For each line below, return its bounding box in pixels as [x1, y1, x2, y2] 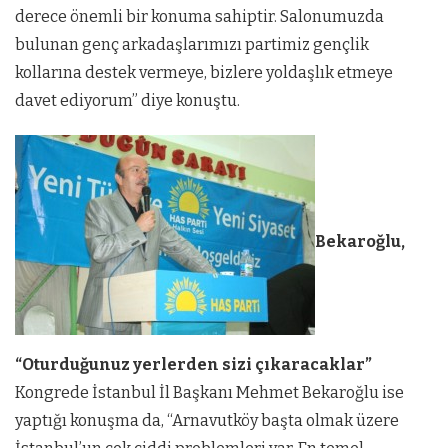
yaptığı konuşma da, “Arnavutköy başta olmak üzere [15, 411, 399, 431]
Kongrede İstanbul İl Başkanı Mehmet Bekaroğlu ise [15, 383, 404, 403]
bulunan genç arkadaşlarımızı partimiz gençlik [15, 35, 369, 55]
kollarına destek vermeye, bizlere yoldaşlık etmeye [15, 63, 393, 83]
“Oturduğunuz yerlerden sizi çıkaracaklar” [15, 355, 372, 375]
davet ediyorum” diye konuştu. [15, 91, 240, 111]
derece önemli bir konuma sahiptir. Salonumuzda [15, 7, 384, 27]
